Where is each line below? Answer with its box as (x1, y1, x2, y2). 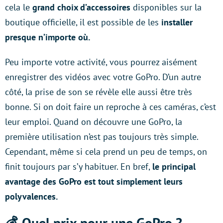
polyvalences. (5, 191, 60, 202)
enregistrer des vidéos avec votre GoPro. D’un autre (5, 71, 201, 83)
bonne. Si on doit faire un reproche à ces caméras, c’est (5, 101, 216, 112)
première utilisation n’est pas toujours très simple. (5, 131, 198, 142)
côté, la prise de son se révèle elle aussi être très (5, 86, 192, 98)
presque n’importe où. (5, 31, 90, 43)
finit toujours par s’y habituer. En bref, (5, 161, 152, 172)
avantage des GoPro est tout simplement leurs (5, 176, 183, 187)
